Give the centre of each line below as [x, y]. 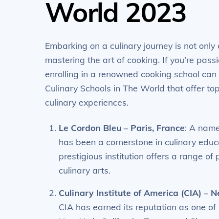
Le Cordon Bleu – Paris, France [122, 127]
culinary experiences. [87, 102]
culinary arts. [85, 170]
